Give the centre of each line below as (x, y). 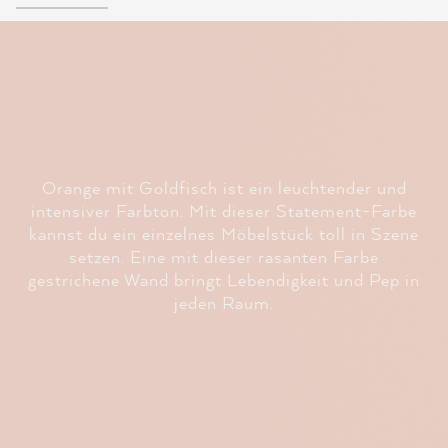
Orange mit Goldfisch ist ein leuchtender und (224, 187)
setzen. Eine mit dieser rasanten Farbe (224, 256)
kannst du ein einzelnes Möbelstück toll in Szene (224, 233)
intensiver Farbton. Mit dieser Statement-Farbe (224, 210)
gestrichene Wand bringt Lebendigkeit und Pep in (224, 279)
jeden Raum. (224, 302)
